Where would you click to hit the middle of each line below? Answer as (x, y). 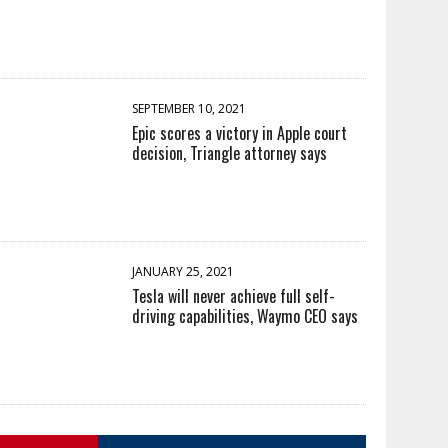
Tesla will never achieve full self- (234, 295)
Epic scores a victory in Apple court (240, 132)
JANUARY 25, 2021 (183, 271)
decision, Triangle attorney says (230, 152)
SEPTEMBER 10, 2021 (189, 108)
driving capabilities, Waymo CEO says (245, 315)
